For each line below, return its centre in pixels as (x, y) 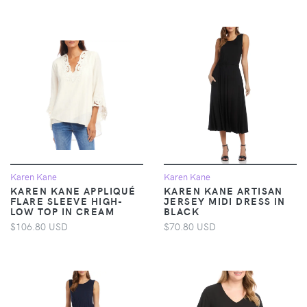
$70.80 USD (190, 226)
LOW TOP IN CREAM (63, 211)
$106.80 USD (39, 226)
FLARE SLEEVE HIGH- (67, 200)
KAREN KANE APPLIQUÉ (73, 190)
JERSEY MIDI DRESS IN (225, 200)
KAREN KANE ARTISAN (223, 190)
